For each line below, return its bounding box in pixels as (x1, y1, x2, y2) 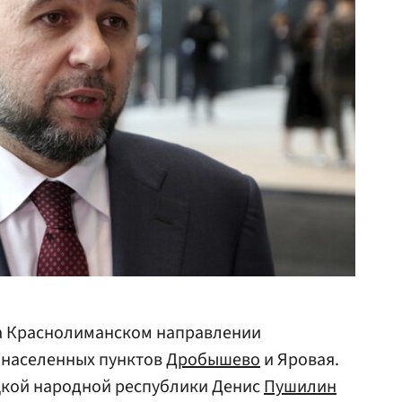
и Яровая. (260, 347, 339, 372)
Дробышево (166, 347, 260, 372)
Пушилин (264, 374, 336, 399)
